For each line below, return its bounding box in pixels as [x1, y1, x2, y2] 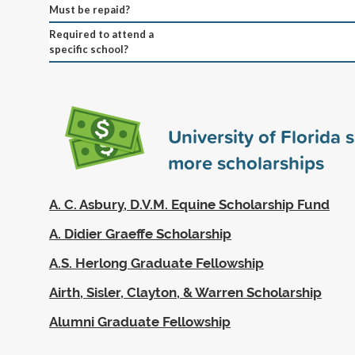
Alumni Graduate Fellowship [49, 313, 231, 330]
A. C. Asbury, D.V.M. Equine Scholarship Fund [49, 196, 330, 212]
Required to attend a [49, 27, 154, 40]
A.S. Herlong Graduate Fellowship [49, 254, 264, 271]
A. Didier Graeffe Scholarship [49, 225, 231, 242]
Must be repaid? [49, 2, 130, 16]
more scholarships [168, 148, 324, 176]
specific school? [49, 42, 128, 55]
